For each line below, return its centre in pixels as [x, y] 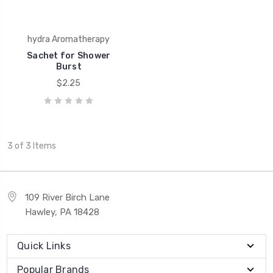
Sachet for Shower [69, 55]
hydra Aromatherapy [69, 39]
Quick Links [44, 246]
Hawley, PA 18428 [62, 212]
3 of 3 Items [31, 146]
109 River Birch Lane [67, 197]
